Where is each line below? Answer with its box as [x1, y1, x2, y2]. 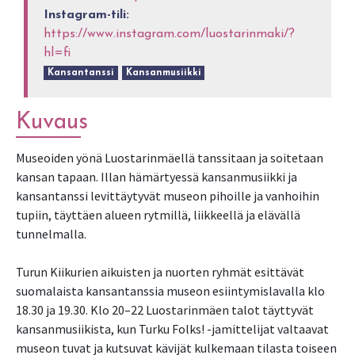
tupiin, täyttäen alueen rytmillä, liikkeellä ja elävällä [16, 207, 300, 223]
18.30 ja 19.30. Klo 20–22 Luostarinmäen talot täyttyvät [16, 302, 314, 319]
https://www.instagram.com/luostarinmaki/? [44, 28, 296, 41]
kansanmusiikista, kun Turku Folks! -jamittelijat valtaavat [16, 321, 329, 338]
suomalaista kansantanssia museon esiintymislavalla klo [16, 283, 325, 300]
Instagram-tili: [44, 9, 130, 22]
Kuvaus [16, 111, 88, 135]
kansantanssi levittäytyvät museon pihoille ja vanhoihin [16, 188, 319, 204]
